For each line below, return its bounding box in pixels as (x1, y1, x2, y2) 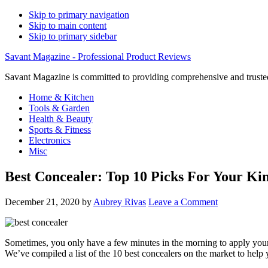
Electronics (29, 135, 71, 145)
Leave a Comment (148, 196, 218, 207)
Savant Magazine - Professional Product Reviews (5, 51, 191, 62)
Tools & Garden (29, 103, 90, 113)
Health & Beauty (29, 114, 93, 124)
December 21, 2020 (5, 196, 80, 207)
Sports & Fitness (29, 124, 91, 135)
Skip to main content (29, 20, 106, 31)
